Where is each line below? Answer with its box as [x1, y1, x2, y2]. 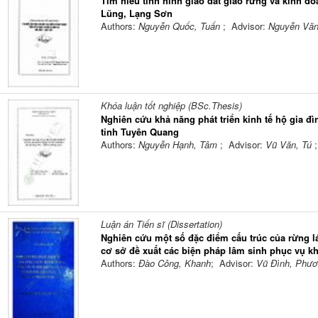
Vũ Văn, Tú [265, 138, 314, 152]
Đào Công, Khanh [138, 256, 211, 270]
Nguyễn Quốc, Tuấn [138, 19, 223, 33]
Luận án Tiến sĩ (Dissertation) [100, 217, 222, 231]
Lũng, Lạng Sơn [100, 6, 172, 21]
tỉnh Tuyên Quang [100, 125, 179, 139]
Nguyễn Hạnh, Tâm [138, 138, 220, 152]
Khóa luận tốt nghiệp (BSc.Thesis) [100, 99, 242, 113]
